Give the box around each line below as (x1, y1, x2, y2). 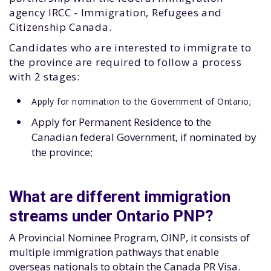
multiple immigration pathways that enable (9, 245, 219, 259)
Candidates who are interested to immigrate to (9, 41, 252, 54)
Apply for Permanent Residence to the (31, 115, 211, 129)
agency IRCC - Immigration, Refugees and (9, 5, 222, 19)
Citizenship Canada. (9, 20, 112, 34)
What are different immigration (9, 188, 230, 206)
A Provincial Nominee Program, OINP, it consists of (9, 230, 250, 244)
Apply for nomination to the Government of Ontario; (31, 96, 251, 107)
